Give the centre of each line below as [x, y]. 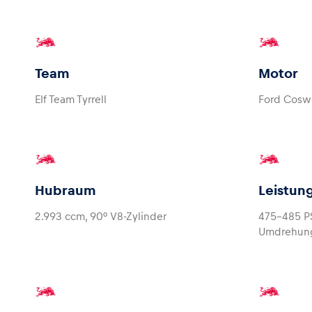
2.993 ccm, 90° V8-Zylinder [101, 216]
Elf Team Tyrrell [71, 99]
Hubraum [65, 190]
